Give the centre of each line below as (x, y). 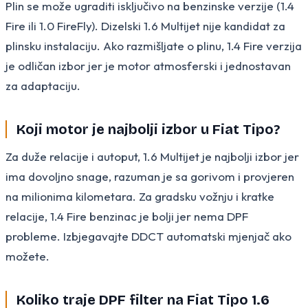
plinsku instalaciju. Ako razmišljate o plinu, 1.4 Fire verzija (154, 45)
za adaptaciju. (43, 85)
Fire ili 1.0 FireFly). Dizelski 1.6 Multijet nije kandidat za (145, 25)
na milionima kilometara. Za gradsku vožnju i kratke (140, 196)
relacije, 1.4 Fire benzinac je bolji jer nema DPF (127, 216)
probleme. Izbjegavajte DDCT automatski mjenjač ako (148, 236)
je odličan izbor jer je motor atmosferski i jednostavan (148, 65)
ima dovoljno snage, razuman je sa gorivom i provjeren (150, 176)
